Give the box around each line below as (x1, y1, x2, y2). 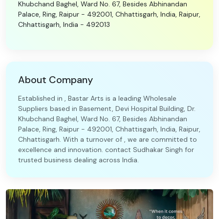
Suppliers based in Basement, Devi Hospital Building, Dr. (18, 104, 196, 113)
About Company (18, 73, 93, 86)
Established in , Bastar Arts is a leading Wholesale (18, 94, 176, 103)
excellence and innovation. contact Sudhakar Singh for (18, 145, 194, 154)
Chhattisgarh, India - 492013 (18, 20, 110, 29)
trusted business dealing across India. (18, 155, 139, 164)
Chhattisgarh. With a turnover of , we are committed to (18, 135, 197, 144)
